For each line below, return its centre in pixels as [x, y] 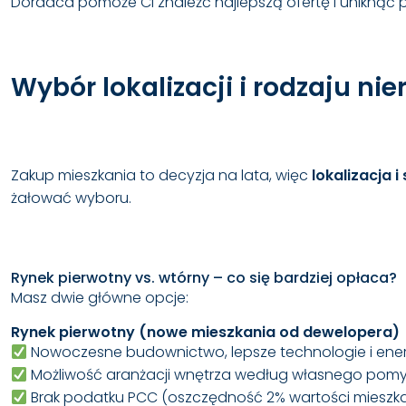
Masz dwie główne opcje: [100, 298]
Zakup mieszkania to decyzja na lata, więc [161, 176]
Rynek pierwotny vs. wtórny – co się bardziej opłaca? [204, 278]
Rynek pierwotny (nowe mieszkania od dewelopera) [205, 333]
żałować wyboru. [71, 198]
